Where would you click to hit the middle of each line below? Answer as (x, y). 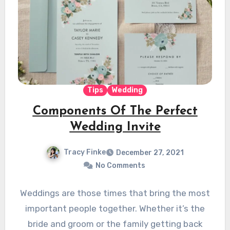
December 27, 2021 (150, 152)
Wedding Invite (115, 127)
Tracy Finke (85, 152)
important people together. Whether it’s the (115, 208)
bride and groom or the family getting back (115, 224)
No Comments (120, 165)
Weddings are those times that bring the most (115, 193)
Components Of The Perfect (115, 111)
